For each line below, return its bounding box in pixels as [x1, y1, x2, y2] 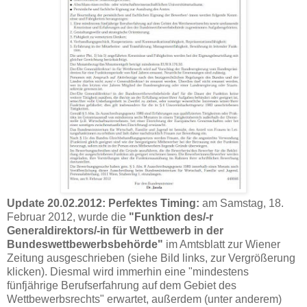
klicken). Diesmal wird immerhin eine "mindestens [7, 265, 249, 278]
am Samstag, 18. [199, 197, 284, 209]
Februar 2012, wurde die [7, 210, 129, 223]
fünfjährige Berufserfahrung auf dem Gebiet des [7, 279, 236, 291]
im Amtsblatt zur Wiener [163, 238, 280, 250]
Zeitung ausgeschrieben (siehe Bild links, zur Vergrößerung [7, 251, 295, 264]
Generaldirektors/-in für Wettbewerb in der [7, 224, 223, 236]
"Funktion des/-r [129, 210, 213, 223]
